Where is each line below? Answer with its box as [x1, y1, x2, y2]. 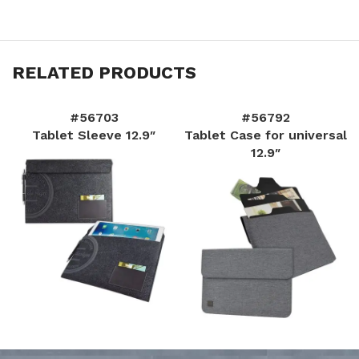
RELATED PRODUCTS [12, 62, 196, 83]
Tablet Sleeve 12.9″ [32, 127, 155, 143]
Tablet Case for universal [184, 127, 347, 143]
